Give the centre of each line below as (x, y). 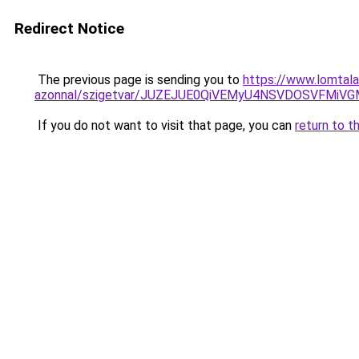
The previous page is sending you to (139, 80)
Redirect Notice (69, 28)
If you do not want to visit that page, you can (165, 125)
